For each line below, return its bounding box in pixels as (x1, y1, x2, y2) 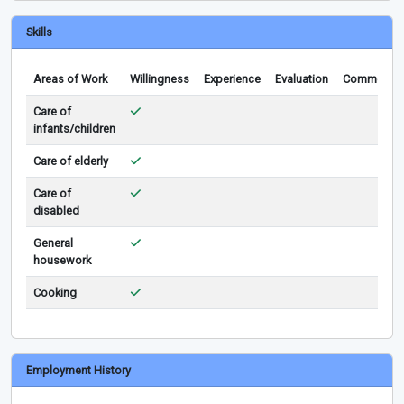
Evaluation (275, 71, 328, 86)
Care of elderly (33, 153, 108, 168)
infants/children (33, 121, 115, 135)
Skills (26, 24, 52, 39)
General (33, 235, 73, 250)
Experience (204, 71, 261, 86)
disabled (33, 203, 79, 217)
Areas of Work (33, 71, 107, 86)
